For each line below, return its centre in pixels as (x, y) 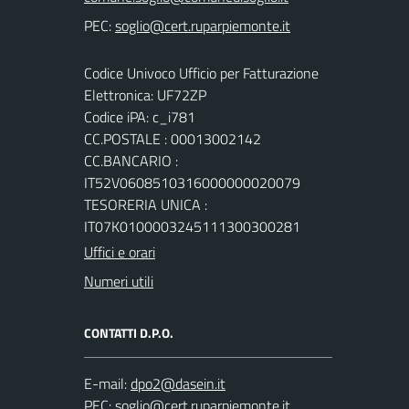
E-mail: (105, 383)
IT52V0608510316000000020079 (192, 182)
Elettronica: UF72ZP (145, 94)
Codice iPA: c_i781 (140, 116)
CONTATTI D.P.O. (129, 332)
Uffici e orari (120, 252)
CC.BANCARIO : (131, 160)
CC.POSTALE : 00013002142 (173, 138)
